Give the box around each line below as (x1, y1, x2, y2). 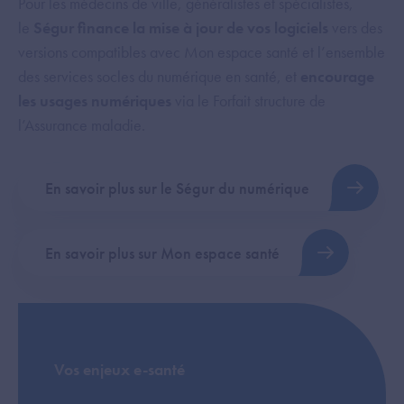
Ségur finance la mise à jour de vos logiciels (33, 17, 332, 38)
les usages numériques (18, 90, 171, 111)
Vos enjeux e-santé (54, 359, 185, 380)
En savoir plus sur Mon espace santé (45, 242, 280, 263)
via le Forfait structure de (171, 90, 326, 111)
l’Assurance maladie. (18, 115, 145, 135)
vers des (332, 17, 382, 38)
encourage (300, 66, 374, 87)
